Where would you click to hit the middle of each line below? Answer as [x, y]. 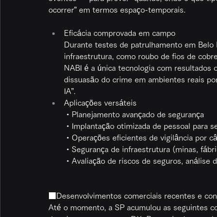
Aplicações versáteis [100, 103]
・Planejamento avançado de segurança [134, 115]
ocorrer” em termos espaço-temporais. [117, 10]
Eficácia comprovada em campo [120, 33]
